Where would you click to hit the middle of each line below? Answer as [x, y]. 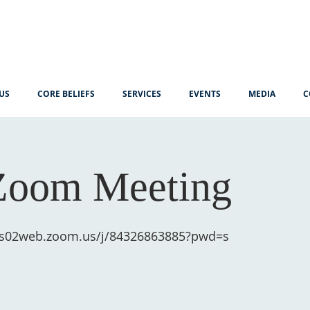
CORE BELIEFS [66, 94]
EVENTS [205, 94]
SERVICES [142, 94]
